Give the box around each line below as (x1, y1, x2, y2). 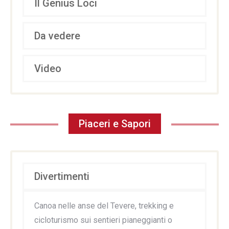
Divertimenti (34, 170, 89, 182)
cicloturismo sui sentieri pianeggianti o (34, 215, 172, 225)
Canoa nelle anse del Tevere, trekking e (34, 200, 174, 211)
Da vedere (34, 30, 80, 42)
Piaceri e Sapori (78, 117, 151, 130)
